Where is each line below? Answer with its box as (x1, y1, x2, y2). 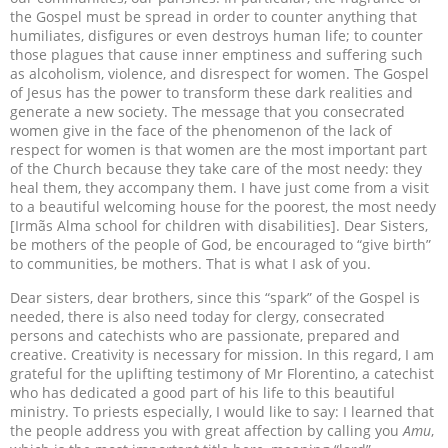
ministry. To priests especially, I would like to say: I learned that (10, 401, 434, 421)
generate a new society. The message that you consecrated (10, 102, 405, 122)
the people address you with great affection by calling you (10, 420, 403, 440)
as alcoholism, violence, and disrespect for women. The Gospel (10, 64, 429, 84)
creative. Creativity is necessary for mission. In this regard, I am (10, 344, 434, 364)
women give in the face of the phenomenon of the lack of (10, 121, 392, 141)
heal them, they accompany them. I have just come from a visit (10, 178, 429, 198)
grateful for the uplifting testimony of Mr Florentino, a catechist (10, 363, 434, 383)
